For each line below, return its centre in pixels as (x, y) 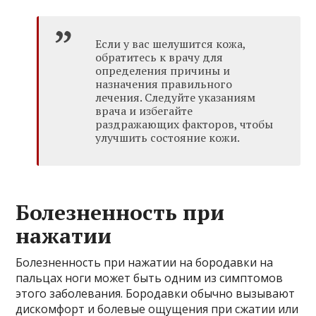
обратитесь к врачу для (159, 57)
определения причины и (163, 70)
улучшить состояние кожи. (168, 137)
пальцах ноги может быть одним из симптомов (150, 278)
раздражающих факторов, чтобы (184, 124)
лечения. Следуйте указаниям (176, 97)
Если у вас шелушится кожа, (171, 43)
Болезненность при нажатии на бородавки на (145, 262)
